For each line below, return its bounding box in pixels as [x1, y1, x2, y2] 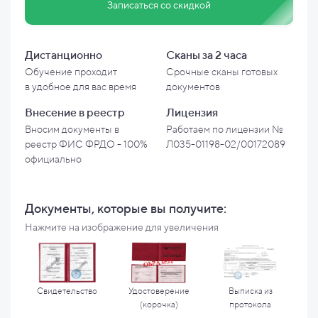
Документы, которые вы [25, 201, 166, 216]
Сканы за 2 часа [166, 48, 247, 62]
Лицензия [166, 106, 218, 119]
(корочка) [139, 299, 178, 309]
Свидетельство [37, 285, 97, 296]
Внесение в [25, 106, 84, 119]
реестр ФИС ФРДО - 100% [25, 138, 148, 150]
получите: [169, 201, 226, 216]
